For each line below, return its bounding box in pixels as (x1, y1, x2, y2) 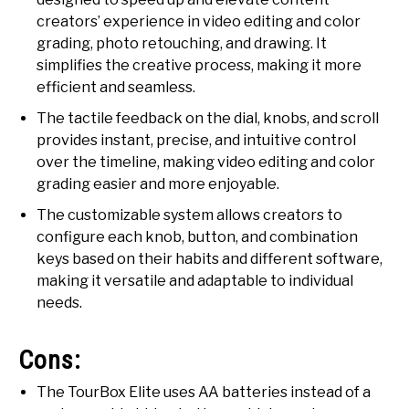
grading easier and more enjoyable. (37, 175, 279, 194)
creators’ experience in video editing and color (37, 13, 361, 31)
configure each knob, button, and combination (37, 228, 358, 246)
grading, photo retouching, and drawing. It (37, 35, 327, 53)
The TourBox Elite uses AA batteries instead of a (37, 383, 371, 402)
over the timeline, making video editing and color (37, 153, 375, 172)
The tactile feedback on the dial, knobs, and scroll (37, 110, 379, 128)
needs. (37, 294, 82, 312)
